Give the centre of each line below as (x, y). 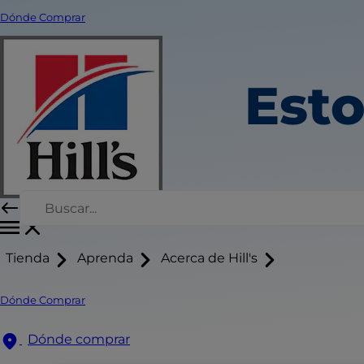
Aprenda (105, 258)
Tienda (28, 258)
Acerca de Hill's (209, 258)
